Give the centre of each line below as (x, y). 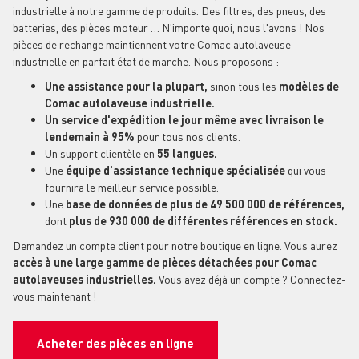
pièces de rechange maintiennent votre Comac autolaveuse (152, 44)
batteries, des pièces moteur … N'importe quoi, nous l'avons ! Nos (169, 27)
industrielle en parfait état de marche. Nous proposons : (146, 61)
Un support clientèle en (100, 153)
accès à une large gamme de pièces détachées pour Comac (165, 262)
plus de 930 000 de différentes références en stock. (203, 220)
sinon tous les (243, 85)
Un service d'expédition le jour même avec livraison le (184, 119)
